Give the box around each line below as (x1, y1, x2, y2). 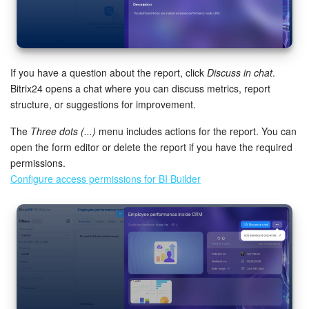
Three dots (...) (30, 123, 96, 138)
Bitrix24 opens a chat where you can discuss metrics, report (10, 81, 270, 95)
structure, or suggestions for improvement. (10, 97, 196, 111)
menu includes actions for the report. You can (96, 123, 297, 138)
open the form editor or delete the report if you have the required (10, 139, 292, 154)
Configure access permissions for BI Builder (10, 171, 201, 186)
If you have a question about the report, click (10, 65, 207, 79)
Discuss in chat (207, 65, 272, 79)
